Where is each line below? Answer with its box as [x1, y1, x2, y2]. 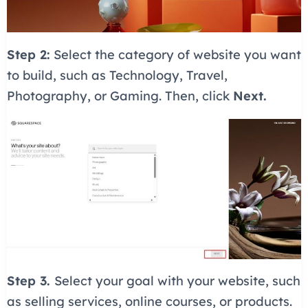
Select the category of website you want [49, 47, 301, 63]
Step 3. [6, 273, 54, 289]
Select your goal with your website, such [54, 273, 300, 289]
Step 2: [6, 47, 50, 63]
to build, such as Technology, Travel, [6, 67, 228, 84]
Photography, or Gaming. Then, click [6, 88, 233, 104]
